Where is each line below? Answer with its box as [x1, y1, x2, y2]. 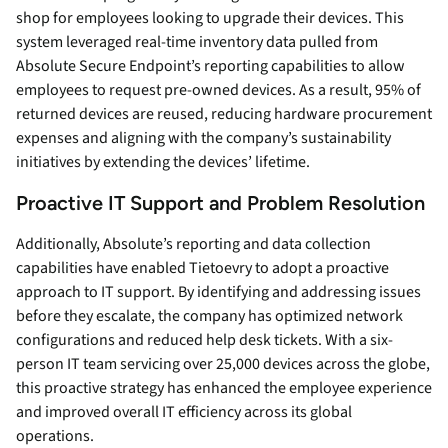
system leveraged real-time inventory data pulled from [16, 31, 378, 54]
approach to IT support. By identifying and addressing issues [16, 281, 421, 304]
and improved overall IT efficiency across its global [16, 401, 352, 424]
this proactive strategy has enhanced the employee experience [16, 377, 432, 400]
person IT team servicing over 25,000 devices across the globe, [16, 353, 430, 376]
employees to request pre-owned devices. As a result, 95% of [16, 79, 421, 102]
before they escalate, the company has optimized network [16, 305, 403, 328]
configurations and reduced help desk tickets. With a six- [16, 329, 393, 352]
